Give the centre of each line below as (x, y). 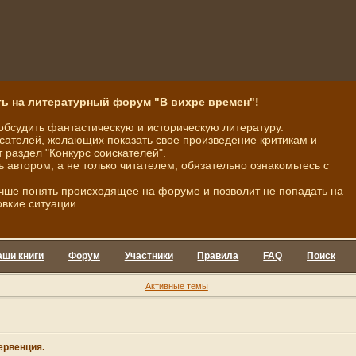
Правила (218, 256)
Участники (149, 256)
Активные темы (176, 286)
